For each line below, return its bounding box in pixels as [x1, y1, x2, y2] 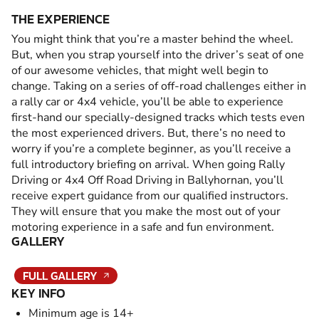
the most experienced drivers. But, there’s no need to [11, 125, 286, 141]
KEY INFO [11, 283, 66, 303]
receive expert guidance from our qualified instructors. [11, 187, 288, 204]
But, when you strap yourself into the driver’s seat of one [11, 46, 304, 63]
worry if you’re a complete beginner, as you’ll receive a [11, 140, 291, 157]
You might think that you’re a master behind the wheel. [11, 31, 293, 47]
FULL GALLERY [23, 266, 98, 284]
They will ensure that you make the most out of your [11, 203, 281, 219]
